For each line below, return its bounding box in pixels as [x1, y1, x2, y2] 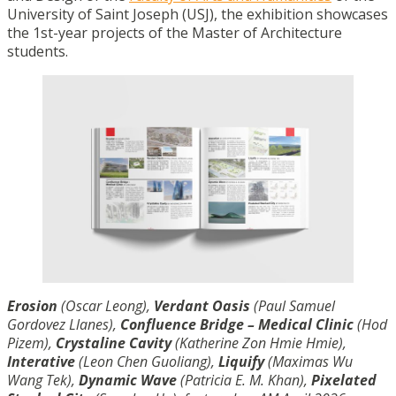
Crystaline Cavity [56, 332, 171, 353]
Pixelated [311, 369, 377, 390]
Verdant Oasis [154, 295, 250, 316]
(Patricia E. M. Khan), [177, 369, 311, 390]
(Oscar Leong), [57, 295, 154, 316]
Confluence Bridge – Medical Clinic [120, 314, 354, 334]
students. [7, 42, 72, 61]
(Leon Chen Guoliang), [75, 351, 218, 371]
